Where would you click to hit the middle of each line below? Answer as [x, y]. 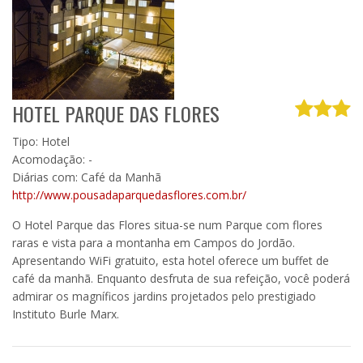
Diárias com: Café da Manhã [87, 177]
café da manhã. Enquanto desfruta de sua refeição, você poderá [181, 278]
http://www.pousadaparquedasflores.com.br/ [129, 194]
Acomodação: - [52, 159]
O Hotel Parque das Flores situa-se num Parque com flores [167, 224]
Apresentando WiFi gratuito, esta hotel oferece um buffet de [171, 260]
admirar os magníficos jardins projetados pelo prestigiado [164, 296]
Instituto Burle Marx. [66, 314]
